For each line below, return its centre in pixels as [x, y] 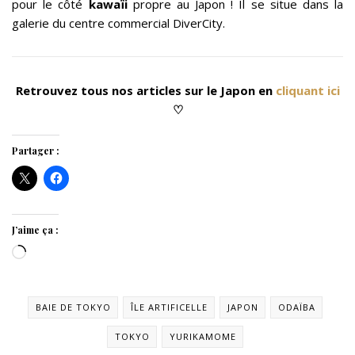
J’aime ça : [35, 230]
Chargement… [63, 254]
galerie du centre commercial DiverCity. [118, 23]
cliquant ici [307, 91]
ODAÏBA [297, 307]
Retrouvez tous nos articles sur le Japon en [144, 91]
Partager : [36, 151]
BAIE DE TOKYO [73, 307]
